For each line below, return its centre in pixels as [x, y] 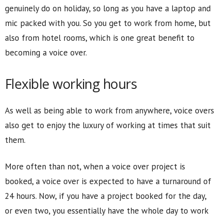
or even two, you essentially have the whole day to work [107, 211]
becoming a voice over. [46, 53]
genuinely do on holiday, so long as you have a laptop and [108, 8]
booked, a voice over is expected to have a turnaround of [108, 181]
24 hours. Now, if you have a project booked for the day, [106, 196]
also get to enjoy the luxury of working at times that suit [108, 125]
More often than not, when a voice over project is [95, 166]
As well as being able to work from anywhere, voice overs [110, 110]
